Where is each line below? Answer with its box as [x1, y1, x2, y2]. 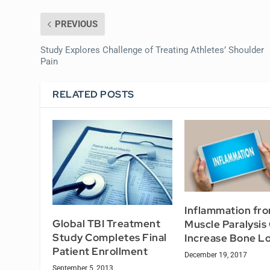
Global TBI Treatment [52, 216, 161, 230]
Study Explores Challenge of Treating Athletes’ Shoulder [40, 44, 265, 55]
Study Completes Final [52, 230, 167, 244]
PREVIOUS [55, 18, 98, 30]
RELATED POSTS [52, 87, 134, 101]
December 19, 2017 [184, 251, 247, 260]
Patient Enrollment [52, 244, 148, 258]
